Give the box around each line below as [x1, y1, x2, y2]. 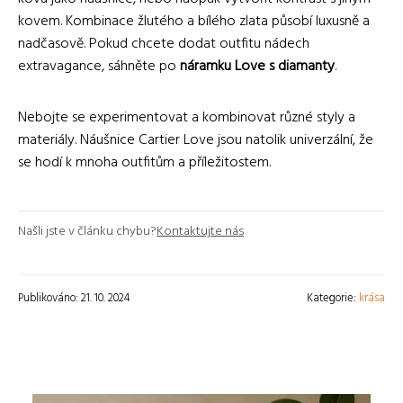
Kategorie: [307, 288, 359, 308]
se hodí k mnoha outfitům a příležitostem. [18, 150, 271, 175]
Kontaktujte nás [157, 220, 244, 242]
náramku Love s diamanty [180, 54, 335, 78]
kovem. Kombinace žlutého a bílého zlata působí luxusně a [18, 9, 370, 33]
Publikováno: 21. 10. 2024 [18, 288, 130, 308]
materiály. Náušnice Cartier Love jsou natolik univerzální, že [18, 128, 373, 152]
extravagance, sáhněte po [18, 54, 180, 78]
